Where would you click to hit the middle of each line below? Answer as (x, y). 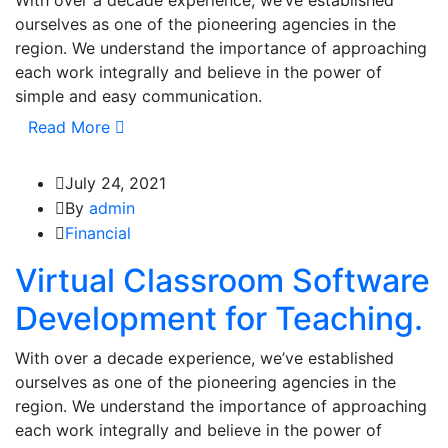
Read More (69, 127)
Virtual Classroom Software (222, 281)
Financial (98, 233)
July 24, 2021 (115, 183)
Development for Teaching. (219, 319)
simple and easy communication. (138, 96)
